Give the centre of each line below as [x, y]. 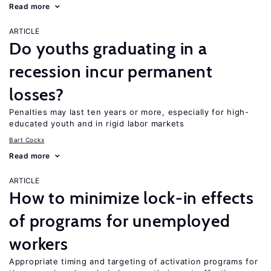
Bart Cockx [27, 140]
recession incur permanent [111, 71]
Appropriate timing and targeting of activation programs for [134, 261]
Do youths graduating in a [108, 48]
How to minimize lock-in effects [132, 198]
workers [39, 244]
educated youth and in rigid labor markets [97, 123]
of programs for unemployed [120, 221]
